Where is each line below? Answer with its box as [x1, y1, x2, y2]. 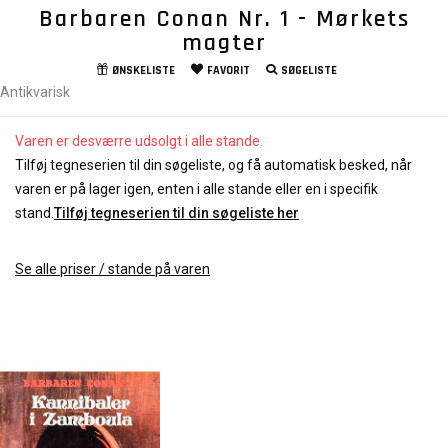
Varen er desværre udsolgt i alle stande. [15, 133, 263, 150]
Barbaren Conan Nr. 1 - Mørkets [38, 4, 410, 35]
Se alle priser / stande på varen [15, 261, 210, 278]
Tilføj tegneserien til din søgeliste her [54, 205, 299, 222]
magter [181, 28, 267, 59]
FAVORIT [206, 63, 250, 79]
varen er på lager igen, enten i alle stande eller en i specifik [15, 181, 378, 198]
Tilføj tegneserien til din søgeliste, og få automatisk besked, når [15, 157, 412, 174]
